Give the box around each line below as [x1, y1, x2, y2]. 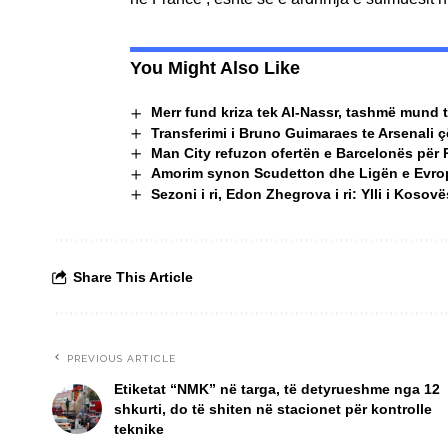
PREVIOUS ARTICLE [67, 352, 176, 364]
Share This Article [73, 268, 193, 285]
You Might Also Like [130, 58, 300, 79]
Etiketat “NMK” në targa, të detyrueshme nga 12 [114, 380, 440, 397]
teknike [114, 420, 164, 437]
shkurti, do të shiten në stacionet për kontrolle [114, 400, 432, 417]
